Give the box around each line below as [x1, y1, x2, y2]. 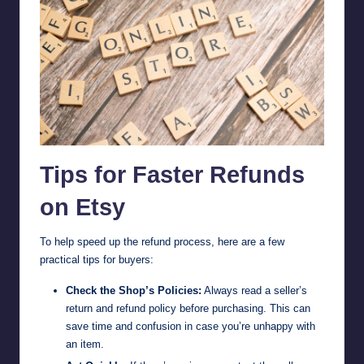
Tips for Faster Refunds [40, 162, 305, 188]
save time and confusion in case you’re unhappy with [66, 320, 315, 333]
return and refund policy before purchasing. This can [66, 302, 310, 315]
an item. [66, 338, 104, 351]
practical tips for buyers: [40, 253, 154, 266]
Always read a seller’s [201, 284, 307, 297]
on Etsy [40, 194, 125, 221]
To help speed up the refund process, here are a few [40, 236, 284, 249]
